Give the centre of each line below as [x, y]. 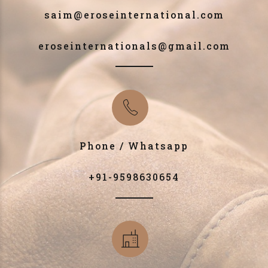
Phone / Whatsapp [134, 146]
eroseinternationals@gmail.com [134, 45]
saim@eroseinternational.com [134, 14]
